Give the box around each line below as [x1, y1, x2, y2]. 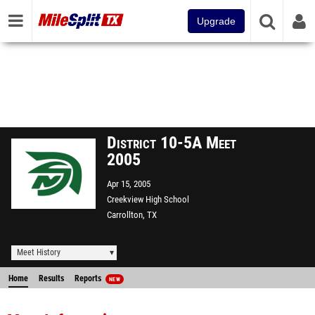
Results [39, 274, 64, 283]
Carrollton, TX [107, 210, 157, 220]
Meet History [17, 247, 60, 257]
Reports [75, 274, 103, 283]
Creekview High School [107, 194, 189, 205]
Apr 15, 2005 [107, 179, 150, 189]
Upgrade [197, 15, 236, 27]
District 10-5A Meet [107, 133, 236, 153]
